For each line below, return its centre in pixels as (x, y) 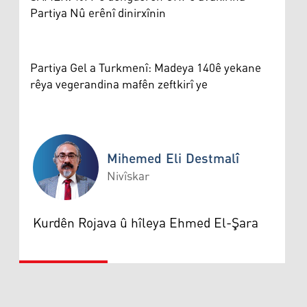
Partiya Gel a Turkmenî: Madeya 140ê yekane (146, 68)
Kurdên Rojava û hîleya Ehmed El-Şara (146, 223)
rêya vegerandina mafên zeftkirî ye (119, 85)
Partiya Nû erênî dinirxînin (98, 13)
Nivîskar (128, 176)
